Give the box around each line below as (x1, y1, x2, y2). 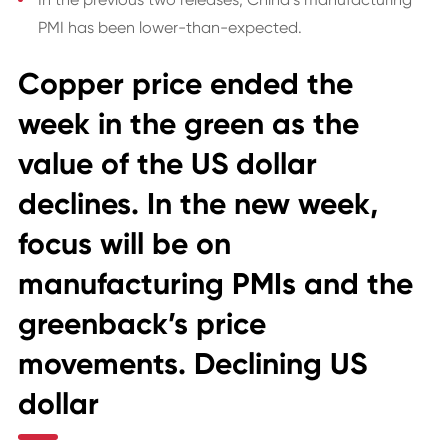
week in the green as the (17, 106, 359, 142)
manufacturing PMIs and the (17, 266, 413, 302)
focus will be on (17, 226, 231, 262)
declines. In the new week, (17, 186, 378, 222)
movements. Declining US (17, 346, 367, 382)
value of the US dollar (17, 146, 317, 182)
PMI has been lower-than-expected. (37, 18, 302, 37)
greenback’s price (17, 306, 266, 342)
